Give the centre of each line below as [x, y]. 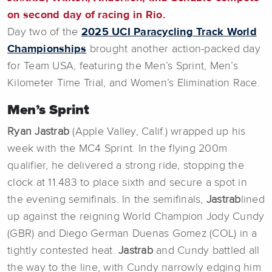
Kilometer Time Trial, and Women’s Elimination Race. [134, 83]
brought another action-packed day [173, 49]
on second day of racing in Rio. [87, 15]
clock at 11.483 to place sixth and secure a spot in [127, 182]
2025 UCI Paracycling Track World [169, 32]
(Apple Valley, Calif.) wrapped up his [159, 131]
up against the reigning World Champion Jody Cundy [136, 216]
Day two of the [44, 32]
